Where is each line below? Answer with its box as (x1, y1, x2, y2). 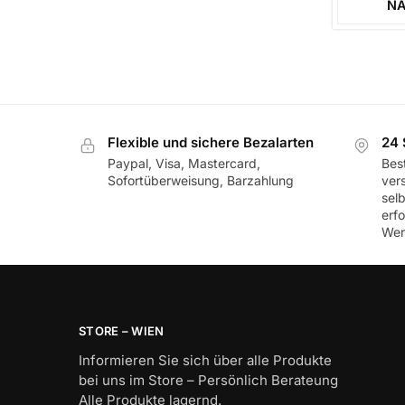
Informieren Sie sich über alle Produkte (79, 352, 332, 370)
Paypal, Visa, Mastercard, (108, 155, 260, 171)
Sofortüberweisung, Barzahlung (108, 172, 294, 188)
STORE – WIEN (79, 323, 165, 338)
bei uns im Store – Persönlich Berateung (79, 372, 338, 390)
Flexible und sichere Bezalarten (108, 134, 314, 152)
